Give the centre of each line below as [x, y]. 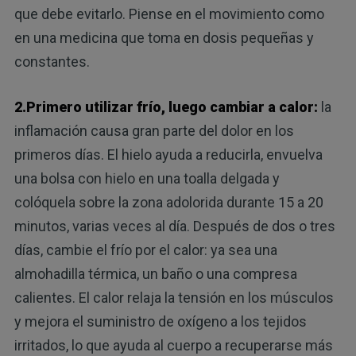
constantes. [52, 62]
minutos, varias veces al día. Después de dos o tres [174, 226]
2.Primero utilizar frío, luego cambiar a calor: [166, 107]
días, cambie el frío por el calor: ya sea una [145, 250]
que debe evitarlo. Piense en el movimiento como [169, 14]
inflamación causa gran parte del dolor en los [154, 131]
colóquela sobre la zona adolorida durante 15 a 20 [168, 203]
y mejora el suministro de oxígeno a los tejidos [160, 322]
